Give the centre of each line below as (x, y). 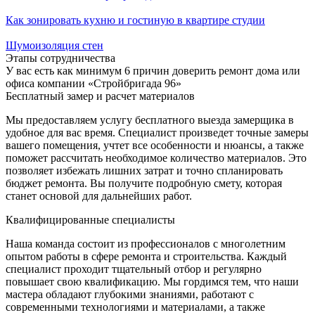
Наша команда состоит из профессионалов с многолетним (146, 244)
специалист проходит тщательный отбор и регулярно (134, 269)
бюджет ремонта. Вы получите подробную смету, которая (144, 184)
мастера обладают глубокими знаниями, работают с (130, 295)
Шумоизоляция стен (54, 46)
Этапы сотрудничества (60, 58)
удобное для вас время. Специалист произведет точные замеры (157, 133)
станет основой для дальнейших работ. (99, 196)
